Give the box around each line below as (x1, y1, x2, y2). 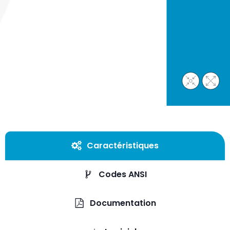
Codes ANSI (99, 168, 147, 180)
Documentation (89, 197, 156, 209)
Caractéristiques (87, 139, 159, 151)
